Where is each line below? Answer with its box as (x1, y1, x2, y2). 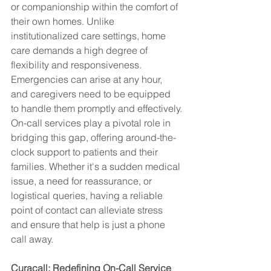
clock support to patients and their (11, 146, 160, 158)
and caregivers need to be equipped (11, 88, 173, 100)
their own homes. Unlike (11, 15, 117, 27)
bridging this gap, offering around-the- (11, 131, 176, 143)
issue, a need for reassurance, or (11, 175, 154, 187)
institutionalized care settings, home (11, 30, 168, 42)
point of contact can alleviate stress (11, 204, 165, 216)
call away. (11, 233, 53, 245)
